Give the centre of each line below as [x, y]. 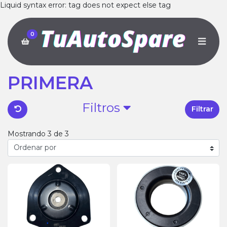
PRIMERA [50, 83]
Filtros [102, 107]
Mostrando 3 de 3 [38, 134]
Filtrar [202, 109]
